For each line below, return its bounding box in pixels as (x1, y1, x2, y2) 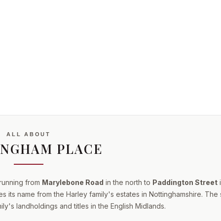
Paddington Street (152, 178, 218, 186)
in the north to (104, 178, 152, 186)
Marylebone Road (42, 178, 104, 186)
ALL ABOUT (6, 131, 51, 137)
